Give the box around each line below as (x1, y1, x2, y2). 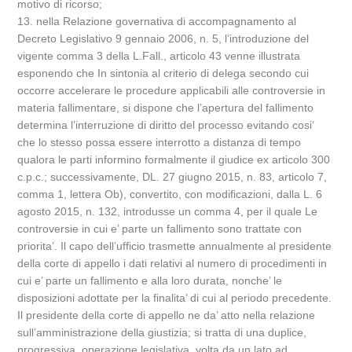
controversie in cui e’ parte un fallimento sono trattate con (17, 222, 302, 235)
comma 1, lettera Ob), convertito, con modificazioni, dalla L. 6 (17, 188, 323, 200)
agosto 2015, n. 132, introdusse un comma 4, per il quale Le (17, 205, 318, 218)
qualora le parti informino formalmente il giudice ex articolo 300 (17, 153, 331, 166)
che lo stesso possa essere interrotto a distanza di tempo (17, 136, 302, 148)
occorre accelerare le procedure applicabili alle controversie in (17, 84, 326, 97)
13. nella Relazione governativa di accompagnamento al (17, 15, 297, 27)
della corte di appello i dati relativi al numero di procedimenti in (17, 257, 328, 269)
